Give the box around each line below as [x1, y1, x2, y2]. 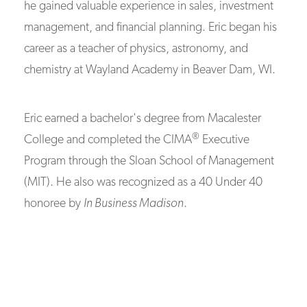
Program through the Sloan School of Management [24, 155, 275, 169]
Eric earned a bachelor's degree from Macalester [24, 112, 262, 126]
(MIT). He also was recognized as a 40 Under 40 [24, 176, 263, 190]
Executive [199, 134, 250, 147]
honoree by [24, 197, 84, 211]
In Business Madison [84, 197, 184, 211]
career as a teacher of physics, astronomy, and [24, 42, 249, 56]
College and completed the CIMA [24, 134, 193, 147]
